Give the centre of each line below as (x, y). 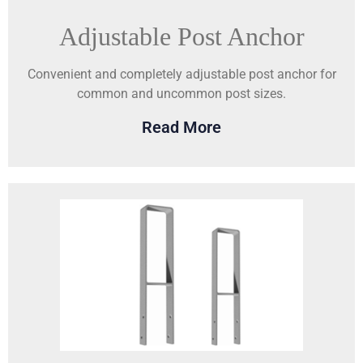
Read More (181, 127)
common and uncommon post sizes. (181, 93)
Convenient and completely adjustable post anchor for (181, 74)
